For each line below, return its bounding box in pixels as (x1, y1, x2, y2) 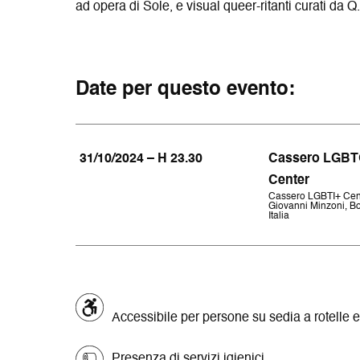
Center (268, 174, 310, 187)
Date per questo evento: (76, 80, 296, 100)
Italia (268, 211, 290, 221)
